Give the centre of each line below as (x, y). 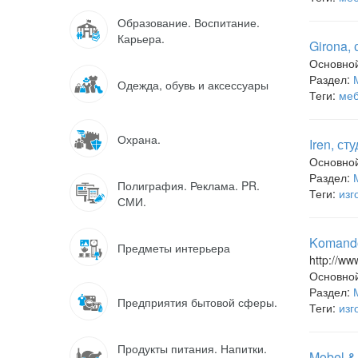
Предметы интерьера (174, 248)
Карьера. (141, 38)
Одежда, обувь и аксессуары (193, 85)
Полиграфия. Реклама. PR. (189, 185)
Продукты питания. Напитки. (192, 348)
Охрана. (139, 139)
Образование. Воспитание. (189, 22)
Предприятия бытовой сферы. (197, 302)
